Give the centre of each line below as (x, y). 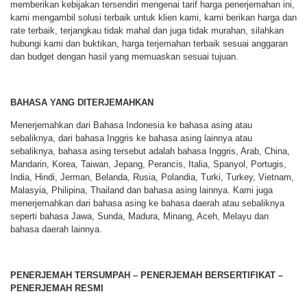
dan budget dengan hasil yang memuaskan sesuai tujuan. (124, 57)
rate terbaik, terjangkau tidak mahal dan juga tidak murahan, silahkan (147, 31)
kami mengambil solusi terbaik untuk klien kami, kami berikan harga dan (153, 18)
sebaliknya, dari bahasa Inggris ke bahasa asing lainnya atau (131, 138)
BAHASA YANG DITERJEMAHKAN (82, 103)
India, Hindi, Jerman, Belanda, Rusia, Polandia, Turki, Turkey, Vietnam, (152, 177)
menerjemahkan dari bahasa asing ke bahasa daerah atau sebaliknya (147, 204)
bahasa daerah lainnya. (56, 230)
